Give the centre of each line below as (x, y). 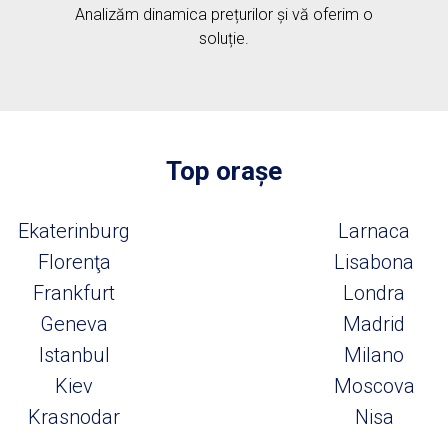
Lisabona (374, 262)
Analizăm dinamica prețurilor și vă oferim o (224, 14)
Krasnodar (74, 417)
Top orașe (224, 171)
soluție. (224, 38)
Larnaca (374, 231)
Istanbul (74, 355)
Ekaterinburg (74, 231)
